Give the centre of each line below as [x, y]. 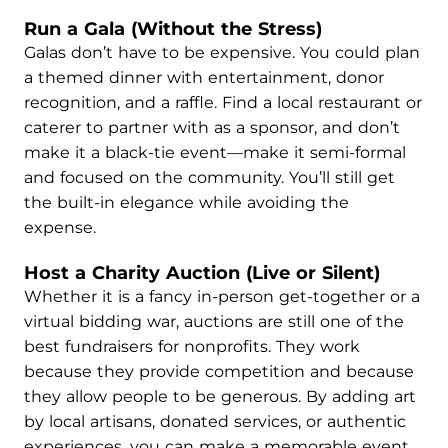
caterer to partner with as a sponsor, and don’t [212, 127]
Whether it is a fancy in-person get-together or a [222, 296]
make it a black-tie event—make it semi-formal [215, 152]
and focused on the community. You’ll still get [209, 177]
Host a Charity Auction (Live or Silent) [202, 273]
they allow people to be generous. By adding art [220, 396]
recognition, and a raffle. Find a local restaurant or [223, 102]
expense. [60, 227]
